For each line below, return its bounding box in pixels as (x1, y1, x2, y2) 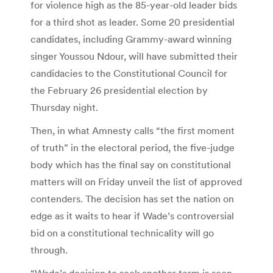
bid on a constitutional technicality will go (30, 227, 214, 239)
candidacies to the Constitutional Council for (30, 67, 227, 80)
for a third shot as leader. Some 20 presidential (30, 16, 235, 29)
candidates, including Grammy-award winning (30, 33, 232, 46)
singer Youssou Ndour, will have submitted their (30, 50, 238, 63)
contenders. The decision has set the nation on (30, 193, 234, 205)
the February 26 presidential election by (30, 84, 208, 97)
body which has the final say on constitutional (30, 158, 231, 171)
